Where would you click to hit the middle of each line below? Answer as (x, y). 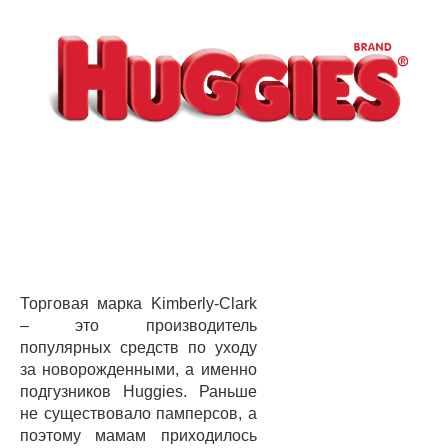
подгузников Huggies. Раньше (138, 391)
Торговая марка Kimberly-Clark (138, 303)
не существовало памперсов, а (138, 413)
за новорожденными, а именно (138, 369)
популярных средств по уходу (138, 347)
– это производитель (138, 325)
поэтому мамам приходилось (138, 435)
